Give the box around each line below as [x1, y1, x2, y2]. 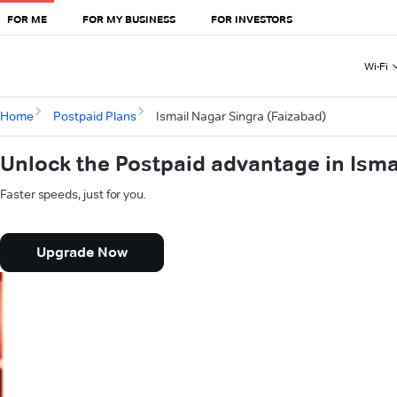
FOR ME [7, 12, 47, 26]
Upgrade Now [36, 244, 128, 261]
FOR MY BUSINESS [82, 12, 175, 26]
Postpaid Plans [52, 108, 136, 125]
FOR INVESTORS [211, 12, 292, 26]
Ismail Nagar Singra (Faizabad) [155, 108, 326, 125]
